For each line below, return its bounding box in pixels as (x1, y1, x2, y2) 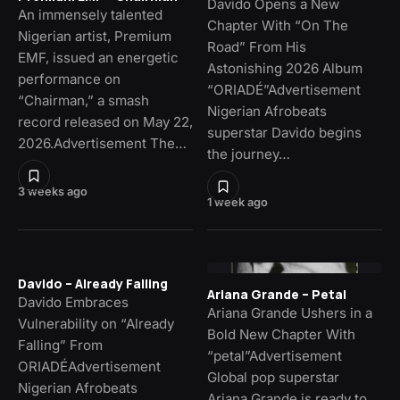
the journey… (207, 145, 290, 162)
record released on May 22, (18, 112, 193, 130)
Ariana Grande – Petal (207, 285, 346, 303)
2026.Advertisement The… (18, 134, 187, 152)
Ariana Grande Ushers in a (207, 304, 372, 321)
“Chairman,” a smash (18, 91, 149, 109)
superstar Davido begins (207, 123, 362, 141)
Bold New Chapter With (207, 325, 355, 343)
